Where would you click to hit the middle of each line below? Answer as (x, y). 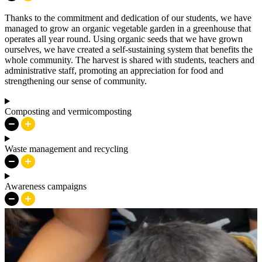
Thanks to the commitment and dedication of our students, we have (128, 18)
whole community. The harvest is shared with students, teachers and (130, 60)
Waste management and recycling (66, 149)
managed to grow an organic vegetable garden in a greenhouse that (128, 29)
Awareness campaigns (46, 187)
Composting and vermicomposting (68, 112)
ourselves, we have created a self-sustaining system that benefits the (129, 50)
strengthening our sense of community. (76, 81)
